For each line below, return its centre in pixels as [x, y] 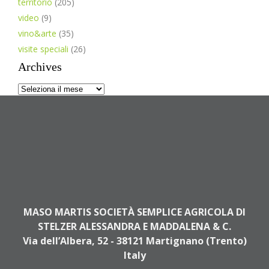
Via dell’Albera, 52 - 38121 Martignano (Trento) [134, 241]
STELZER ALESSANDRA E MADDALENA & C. [134, 226]
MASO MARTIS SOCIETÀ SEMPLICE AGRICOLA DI [134, 212]
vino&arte [37, 33]
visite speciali [43, 49]
